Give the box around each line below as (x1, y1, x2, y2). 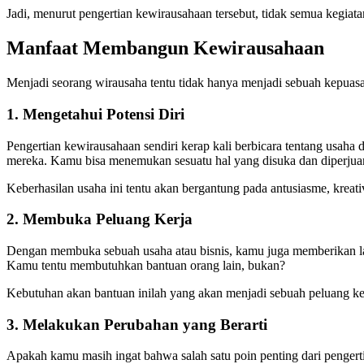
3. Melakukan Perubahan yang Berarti (6, 315, 267, 333)
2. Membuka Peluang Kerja (6, 210, 193, 228)
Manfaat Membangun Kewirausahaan (6, 37, 324, 59)
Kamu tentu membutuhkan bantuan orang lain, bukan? (6, 258, 285, 272)
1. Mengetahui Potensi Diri (6, 105, 184, 123)
